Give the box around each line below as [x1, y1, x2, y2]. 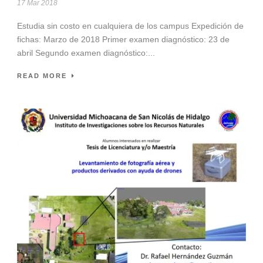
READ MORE [17, 72, 67, 80]
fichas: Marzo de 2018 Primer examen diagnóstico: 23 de [17, 35, 230, 45]
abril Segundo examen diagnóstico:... [17, 48, 155, 58]
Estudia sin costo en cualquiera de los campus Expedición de [17, 21, 244, 31]
